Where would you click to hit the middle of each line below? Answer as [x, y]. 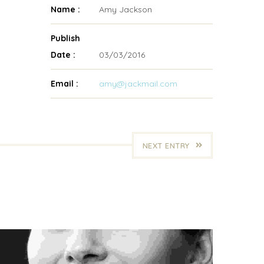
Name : [66, 9]
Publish [66, 38]
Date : [63, 55]
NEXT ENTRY [166, 145]
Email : [65, 83]
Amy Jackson [125, 9]
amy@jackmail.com [138, 83]
